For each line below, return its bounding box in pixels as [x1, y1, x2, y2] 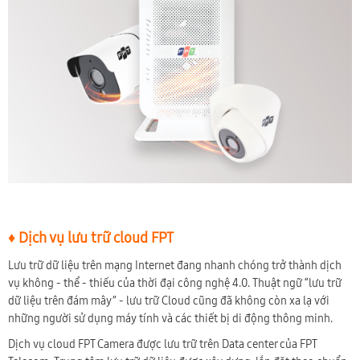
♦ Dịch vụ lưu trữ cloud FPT [8, 229, 174, 247]
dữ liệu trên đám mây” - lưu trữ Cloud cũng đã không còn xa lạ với [8, 294, 329, 309]
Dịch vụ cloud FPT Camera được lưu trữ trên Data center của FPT [8, 337, 317, 352]
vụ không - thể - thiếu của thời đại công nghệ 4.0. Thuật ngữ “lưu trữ [8, 276, 342, 291]
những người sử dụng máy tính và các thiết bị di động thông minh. [8, 312, 335, 326]
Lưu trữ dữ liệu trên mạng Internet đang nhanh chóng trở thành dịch [8, 259, 342, 273]
